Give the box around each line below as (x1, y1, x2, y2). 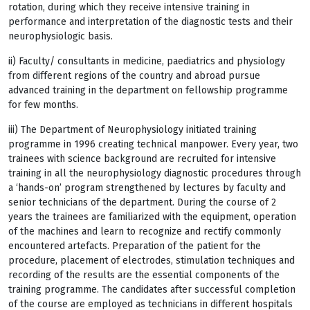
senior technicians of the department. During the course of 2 (8, 197, 276, 208)
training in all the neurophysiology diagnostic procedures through (8, 167, 301, 179)
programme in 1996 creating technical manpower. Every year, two (8, 138, 298, 150)
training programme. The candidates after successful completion (8, 284, 295, 295)
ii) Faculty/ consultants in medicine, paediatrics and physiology (8, 55, 285, 67)
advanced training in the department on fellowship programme (8, 84, 288, 96)
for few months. (8, 99, 78, 111)
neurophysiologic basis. (8, 30, 113, 42)
